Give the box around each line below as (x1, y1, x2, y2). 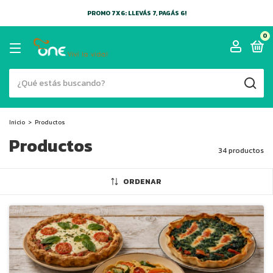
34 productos (218, 145, 264, 156)
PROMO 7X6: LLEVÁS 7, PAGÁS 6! (87, 9, 186, 18)
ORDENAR (123, 176, 161, 187)
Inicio (9, 118, 25, 127)
